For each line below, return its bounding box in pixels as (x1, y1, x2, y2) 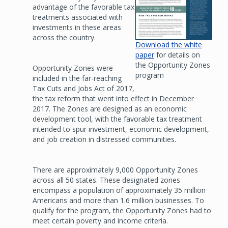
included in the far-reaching (33, 73, 122, 83)
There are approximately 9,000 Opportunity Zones (33, 165, 198, 175)
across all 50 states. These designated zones (33, 175, 180, 185)
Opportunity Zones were (33, 63, 113, 73)
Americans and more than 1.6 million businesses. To (33, 195, 204, 205)
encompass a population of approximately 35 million (33, 185, 206, 195)
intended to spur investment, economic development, (33, 124, 209, 134)
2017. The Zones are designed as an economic (33, 104, 187, 113)
